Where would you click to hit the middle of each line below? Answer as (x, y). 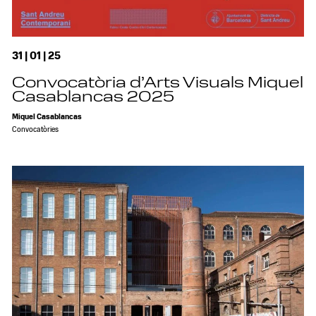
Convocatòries (36, 130)
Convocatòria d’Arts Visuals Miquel (158, 84)
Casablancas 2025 (93, 98)
